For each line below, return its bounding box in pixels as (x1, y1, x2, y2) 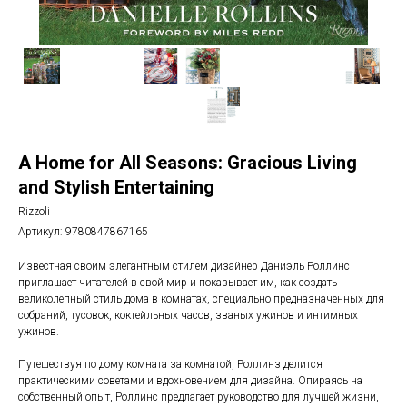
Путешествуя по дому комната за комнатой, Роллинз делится (18, 358, 323, 371)
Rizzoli (18, 205, 50, 218)
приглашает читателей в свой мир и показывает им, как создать (18, 276, 337, 289)
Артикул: (18, 225, 65, 238)
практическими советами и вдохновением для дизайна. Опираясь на (18, 374, 362, 387)
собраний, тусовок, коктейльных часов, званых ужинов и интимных (18, 309, 358, 322)
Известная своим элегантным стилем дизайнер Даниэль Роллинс (18, 260, 350, 273)
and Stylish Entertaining (18, 176, 214, 198)
